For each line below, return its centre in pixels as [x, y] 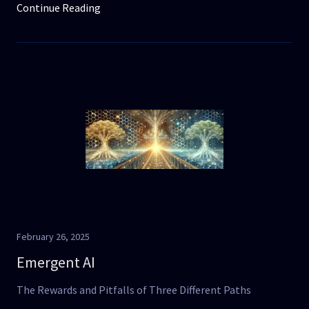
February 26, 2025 [53, 237]
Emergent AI [56, 262]
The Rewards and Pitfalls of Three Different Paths [134, 290]
